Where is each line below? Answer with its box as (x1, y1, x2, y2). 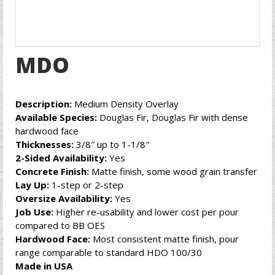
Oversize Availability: (15, 192, 112, 204)
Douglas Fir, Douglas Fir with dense (97, 111, 248, 123)
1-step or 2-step (49, 179, 123, 191)
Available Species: (15, 111, 97, 123)
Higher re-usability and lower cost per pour (53, 206, 239, 218)
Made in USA (15, 260, 72, 272)
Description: (15, 98, 72, 110)
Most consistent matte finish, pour (90, 233, 239, 245)
